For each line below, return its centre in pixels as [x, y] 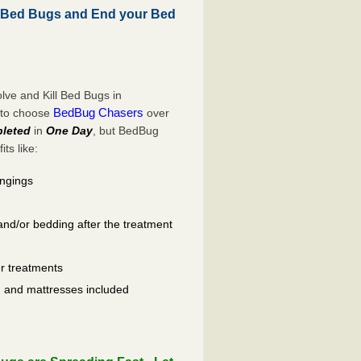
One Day [70, 130]
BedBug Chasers [99, 112]
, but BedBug [126, 130]
